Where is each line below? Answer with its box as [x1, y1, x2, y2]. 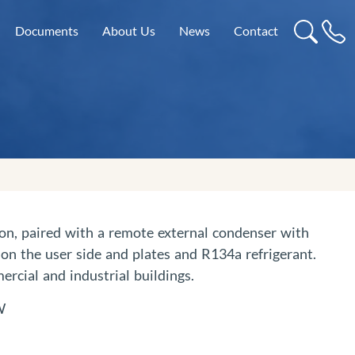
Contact [234, 24, 278, 38]
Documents [15, 24, 78, 38]
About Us [102, 24, 155, 38]
